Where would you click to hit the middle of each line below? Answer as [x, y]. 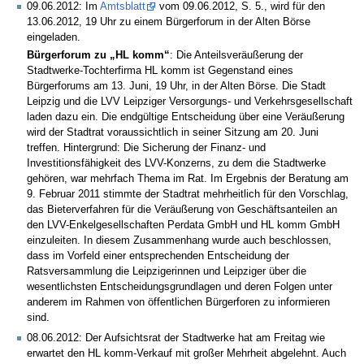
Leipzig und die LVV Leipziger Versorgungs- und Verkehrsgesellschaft [190, 101]
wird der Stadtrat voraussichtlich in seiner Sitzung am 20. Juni [173, 132]
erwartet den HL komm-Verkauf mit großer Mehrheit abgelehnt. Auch [186, 353]
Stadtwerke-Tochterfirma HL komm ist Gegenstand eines [160, 70]
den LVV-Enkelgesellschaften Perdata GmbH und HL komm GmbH [183, 225]
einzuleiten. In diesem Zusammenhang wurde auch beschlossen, [179, 240]
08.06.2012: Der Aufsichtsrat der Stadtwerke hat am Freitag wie [176, 338]
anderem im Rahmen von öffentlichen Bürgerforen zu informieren [178, 302]
